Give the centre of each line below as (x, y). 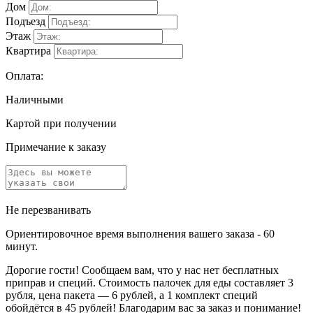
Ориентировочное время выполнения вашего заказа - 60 (140, 233)
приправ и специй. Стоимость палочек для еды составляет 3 (150, 282)
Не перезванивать (48, 210)
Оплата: (24, 75)
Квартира (28, 50)
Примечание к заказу (56, 147)
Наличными (35, 99)
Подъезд (26, 21)
